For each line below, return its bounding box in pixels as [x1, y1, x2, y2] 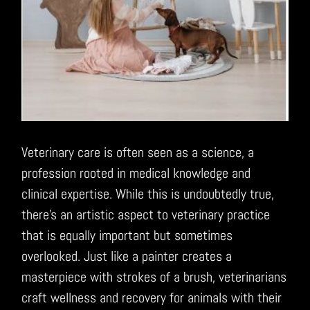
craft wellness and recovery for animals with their [21, 288, 282, 307]
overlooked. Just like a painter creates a [21, 246, 232, 265]
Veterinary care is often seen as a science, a [21, 143, 255, 161]
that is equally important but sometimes [21, 226, 233, 244]
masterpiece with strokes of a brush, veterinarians [21, 267, 287, 286]
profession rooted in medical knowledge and [21, 163, 251, 182]
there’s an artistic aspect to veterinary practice [21, 205, 271, 224]
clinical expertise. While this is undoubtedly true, [21, 184, 275, 203]
